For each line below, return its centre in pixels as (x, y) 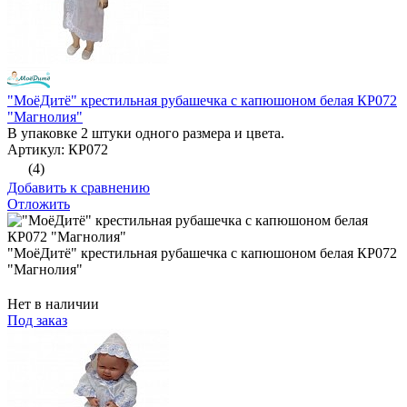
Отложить (39, 204)
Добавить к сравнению (79, 188)
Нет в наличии (53, 304)
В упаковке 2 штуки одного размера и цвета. (146, 134)
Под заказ (37, 321)
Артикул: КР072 (58, 150)
